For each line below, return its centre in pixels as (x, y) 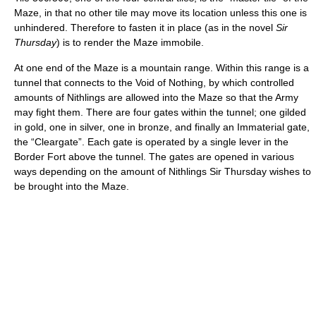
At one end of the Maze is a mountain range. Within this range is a (162, 67)
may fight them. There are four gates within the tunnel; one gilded (160, 112)
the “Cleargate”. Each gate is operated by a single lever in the (151, 141)
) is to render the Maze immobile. (130, 42)
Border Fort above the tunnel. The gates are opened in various (154, 156)
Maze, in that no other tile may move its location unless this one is (160, 12)
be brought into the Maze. (72, 186)
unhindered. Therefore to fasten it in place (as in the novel (145, 27)
